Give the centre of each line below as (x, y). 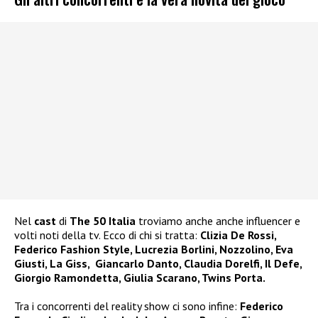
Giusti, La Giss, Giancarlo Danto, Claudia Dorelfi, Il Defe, (158, 263)
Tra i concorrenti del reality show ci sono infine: (126, 306)
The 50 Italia (103, 220)
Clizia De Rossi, (238, 235)
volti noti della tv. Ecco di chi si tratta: (107, 235)
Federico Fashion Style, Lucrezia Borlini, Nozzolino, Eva (154, 249)
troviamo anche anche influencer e (218, 220)
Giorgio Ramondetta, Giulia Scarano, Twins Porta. (140, 277)
